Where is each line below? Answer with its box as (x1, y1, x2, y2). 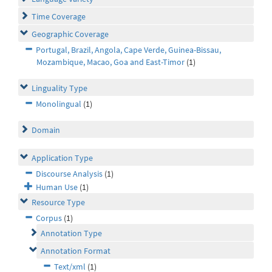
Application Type (32, 152, 93, 164)
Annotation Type (41, 228, 102, 239)
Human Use (36, 182, 78, 193)
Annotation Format (41, 245, 110, 257)
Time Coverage (32, 11, 86, 22)
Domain (32, 124, 60, 136)
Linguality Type (32, 83, 87, 94)
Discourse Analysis (36, 168, 103, 180)
